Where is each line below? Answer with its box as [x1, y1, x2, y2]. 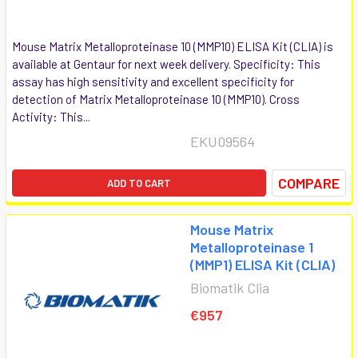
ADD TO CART [107, 176, 171, 189]
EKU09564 [190, 132, 255, 150]
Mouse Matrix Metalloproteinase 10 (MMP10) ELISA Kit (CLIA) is [12, 38, 333, 54]
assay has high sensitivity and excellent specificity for [12, 74, 294, 89]
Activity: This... [12, 109, 90, 124]
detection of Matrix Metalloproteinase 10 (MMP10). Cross [12, 91, 300, 106]
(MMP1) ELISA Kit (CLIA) [190, 255, 335, 273]
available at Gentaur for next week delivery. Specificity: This [12, 56, 320, 71]
